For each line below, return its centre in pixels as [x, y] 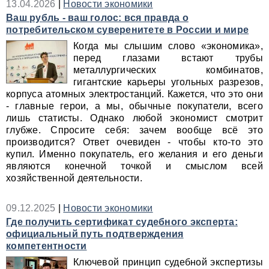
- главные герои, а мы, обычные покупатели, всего [134, 106]
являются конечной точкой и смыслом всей [134, 166]
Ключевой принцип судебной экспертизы [168, 262]
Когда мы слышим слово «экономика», [168, 46]
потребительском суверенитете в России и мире [128, 30]
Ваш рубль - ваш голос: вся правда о [97, 18]
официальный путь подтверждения [95, 234]
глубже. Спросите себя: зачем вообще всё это [134, 130]
